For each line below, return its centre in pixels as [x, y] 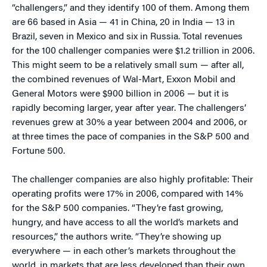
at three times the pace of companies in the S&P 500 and [131, 137]
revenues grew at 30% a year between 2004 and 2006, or [130, 123]
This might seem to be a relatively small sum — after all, [128, 66]
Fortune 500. [38, 151]
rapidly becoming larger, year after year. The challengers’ [129, 108]
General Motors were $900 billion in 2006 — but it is [120, 94]
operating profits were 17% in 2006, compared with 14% [128, 194]
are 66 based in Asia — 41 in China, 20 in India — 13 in [123, 23]
